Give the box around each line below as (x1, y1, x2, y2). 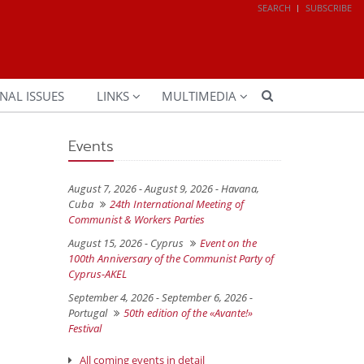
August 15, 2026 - (67, 235, 150, 250)
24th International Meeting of (109, 196, 244, 211)
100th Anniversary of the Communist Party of (67, 250, 274, 266)
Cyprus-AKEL (67, 266, 127, 281)
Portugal (67, 305, 107, 320)
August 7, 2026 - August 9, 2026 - (67, 180, 221, 196)
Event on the (199, 235, 257, 250)
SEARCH (258, 2, 291, 14)
